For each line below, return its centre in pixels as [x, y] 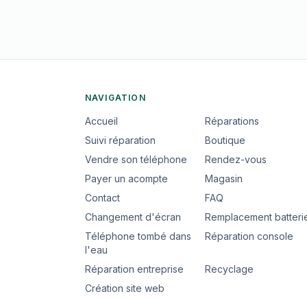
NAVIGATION [115, 98]
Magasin [223, 179]
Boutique [225, 140]
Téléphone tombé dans [138, 236]
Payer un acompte [126, 179]
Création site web [124, 288]
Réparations [232, 121]
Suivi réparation [120, 140]
